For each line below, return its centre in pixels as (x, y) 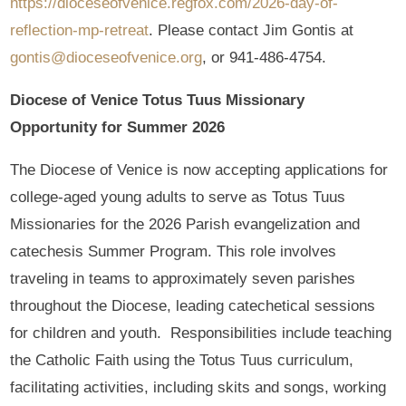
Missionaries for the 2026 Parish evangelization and (185, 224)
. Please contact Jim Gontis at (251, 30)
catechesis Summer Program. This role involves (174, 251)
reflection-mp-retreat (80, 30)
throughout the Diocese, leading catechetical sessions (193, 305)
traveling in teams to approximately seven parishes (183, 278)
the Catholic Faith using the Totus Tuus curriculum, (182, 360)
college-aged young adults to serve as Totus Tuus (178, 197)
